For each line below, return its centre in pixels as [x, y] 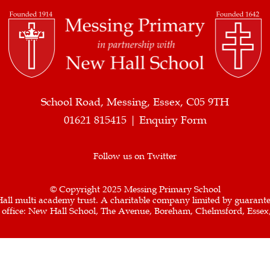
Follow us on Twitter [135, 156]
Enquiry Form [173, 120]
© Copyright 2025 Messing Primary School [135, 189]
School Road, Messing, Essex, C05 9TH [135, 102]
